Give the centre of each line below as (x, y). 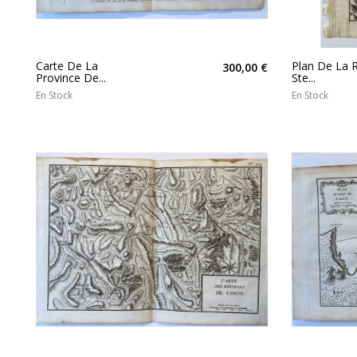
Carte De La (67, 65)
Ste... (304, 77)
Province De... (71, 77)
